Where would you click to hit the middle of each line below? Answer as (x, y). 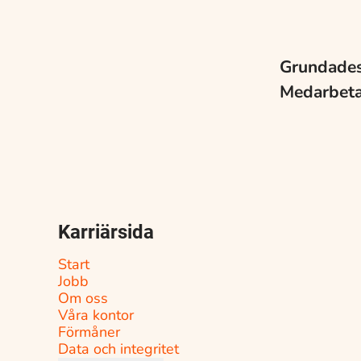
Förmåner (89, 332)
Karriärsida (106, 232)
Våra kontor (96, 315)
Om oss (83, 298)
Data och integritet (118, 349)
